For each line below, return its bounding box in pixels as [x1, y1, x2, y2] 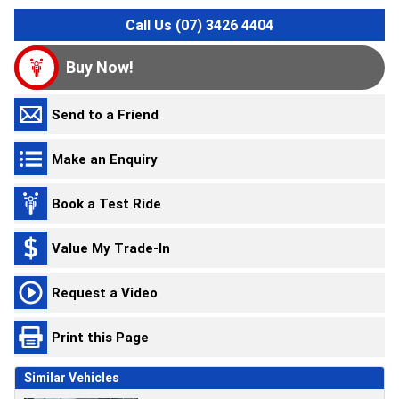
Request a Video [52, 283, 158, 301]
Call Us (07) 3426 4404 [126, 16, 273, 35]
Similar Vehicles [24, 370, 119, 387]
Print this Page [52, 328, 149, 346]
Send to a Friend [52, 105, 159, 123]
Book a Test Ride [52, 194, 161, 212]
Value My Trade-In [52, 239, 170, 256]
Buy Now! [66, 57, 134, 78]
